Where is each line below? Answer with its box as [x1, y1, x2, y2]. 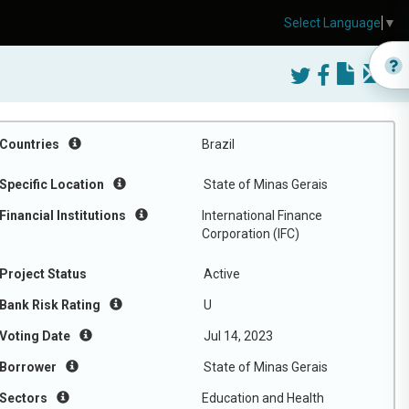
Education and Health [202, 391, 324, 405]
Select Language [284, 16, 381, 31]
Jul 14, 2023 [204, 329, 273, 343]
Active [204, 267, 240, 281]
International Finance [202, 208, 322, 223]
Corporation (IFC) [202, 226, 299, 241]
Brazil [202, 137, 235, 152]
